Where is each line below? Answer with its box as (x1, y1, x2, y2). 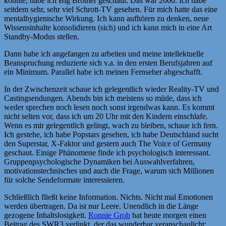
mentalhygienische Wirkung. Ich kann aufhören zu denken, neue (4, 14, 209, 23)
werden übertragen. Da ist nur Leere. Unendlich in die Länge (4, 201, 198, 210)
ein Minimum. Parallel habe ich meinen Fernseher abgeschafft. (4, 67, 202, 76)
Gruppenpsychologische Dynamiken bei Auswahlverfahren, (4, 157, 195, 166)
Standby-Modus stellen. (4, 32, 79, 41)
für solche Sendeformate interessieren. (4, 175, 125, 184)
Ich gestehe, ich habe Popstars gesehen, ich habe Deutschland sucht (4, 130, 218, 139)
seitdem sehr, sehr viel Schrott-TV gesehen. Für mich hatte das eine (4, 5, 217, 14)
